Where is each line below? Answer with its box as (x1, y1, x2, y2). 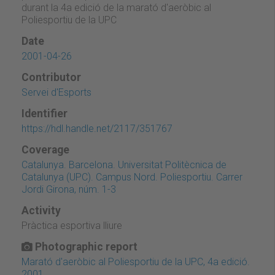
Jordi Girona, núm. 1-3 (21, 183, 116, 195)
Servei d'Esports (21, 86, 91, 98)
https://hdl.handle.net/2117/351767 (21, 122, 172, 134)
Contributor (21, 71, 81, 83)
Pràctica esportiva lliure (21, 219, 122, 231)
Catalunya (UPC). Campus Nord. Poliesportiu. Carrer (21, 171, 242, 183)
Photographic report (33, 240, 137, 253)
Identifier (21, 107, 68, 120)
